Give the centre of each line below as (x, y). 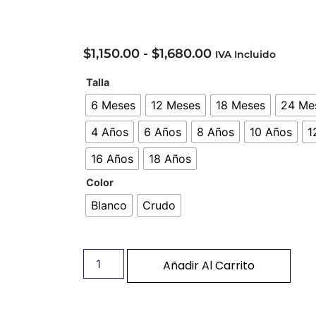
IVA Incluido (245, 55)
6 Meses (113, 105)
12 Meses (175, 105)
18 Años (170, 158)
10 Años (271, 132)
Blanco (109, 205)
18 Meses (240, 105)
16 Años (112, 158)
